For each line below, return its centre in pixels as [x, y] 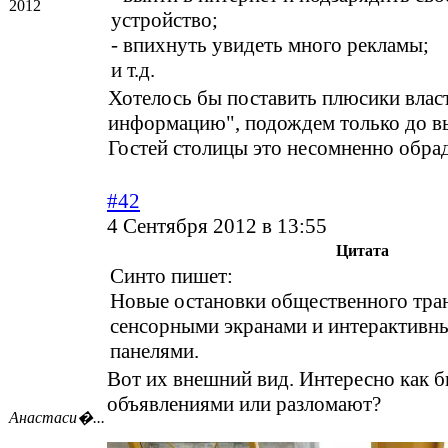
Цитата [362, 251]
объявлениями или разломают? [244, 404]
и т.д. [133, 70]
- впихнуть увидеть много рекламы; [270, 45]
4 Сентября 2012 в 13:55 [217, 226]
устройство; [164, 20]
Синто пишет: [171, 276]
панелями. [154, 351]
